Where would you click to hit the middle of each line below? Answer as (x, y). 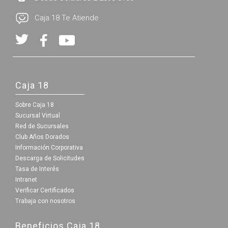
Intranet (26, 179)
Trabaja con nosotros (45, 201)
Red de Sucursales (42, 126)
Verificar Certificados (45, 190)
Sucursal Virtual (38, 115)
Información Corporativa (49, 147)
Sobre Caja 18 (35, 105)
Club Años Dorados (42, 137)
